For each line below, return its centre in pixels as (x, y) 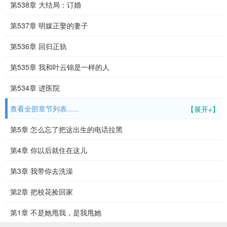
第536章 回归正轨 (39, 46)
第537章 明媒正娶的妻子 (49, 25)
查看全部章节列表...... (45, 108)
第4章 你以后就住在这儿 (49, 150)
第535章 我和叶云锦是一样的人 (60, 67)
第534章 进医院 (35, 88)
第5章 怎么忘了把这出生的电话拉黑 (66, 129)
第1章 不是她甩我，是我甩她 (56, 212)
